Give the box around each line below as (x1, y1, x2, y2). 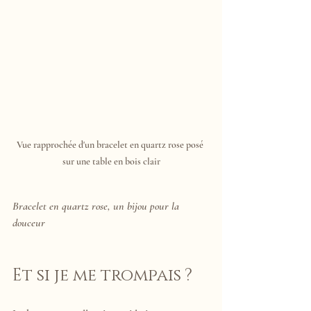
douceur (12, 215, 45, 230)
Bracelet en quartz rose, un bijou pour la (12, 199, 182, 213)
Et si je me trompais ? (12, 264, 192, 287)
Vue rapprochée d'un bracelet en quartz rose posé (17, 138, 205, 151)
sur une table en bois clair (62, 155, 160, 167)
